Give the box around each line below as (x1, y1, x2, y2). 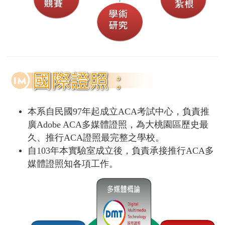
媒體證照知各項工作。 (28, 159, 118, 169)
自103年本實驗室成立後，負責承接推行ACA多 (28, 146, 214, 156)
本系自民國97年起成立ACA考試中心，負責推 (28, 106, 209, 117)
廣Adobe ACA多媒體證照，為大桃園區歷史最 (28, 120, 208, 130)
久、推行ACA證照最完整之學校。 (28, 133, 164, 143)
